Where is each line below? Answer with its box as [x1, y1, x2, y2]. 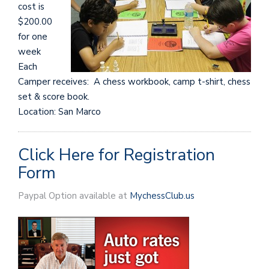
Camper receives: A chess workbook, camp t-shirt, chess [18, 76, 250, 88]
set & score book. [18, 91, 89, 103]
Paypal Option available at [18, 189, 130, 202]
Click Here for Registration [18, 143, 215, 166]
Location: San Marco [18, 106, 101, 118]
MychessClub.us [130, 189, 195, 202]
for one [18, 31, 47, 43]
